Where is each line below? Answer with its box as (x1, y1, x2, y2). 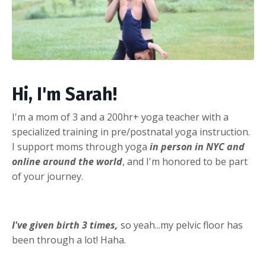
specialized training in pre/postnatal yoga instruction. (12, 125, 250, 138)
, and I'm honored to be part (122, 155, 248, 168)
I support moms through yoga (12, 140, 147, 153)
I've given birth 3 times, (12, 218, 118, 232)
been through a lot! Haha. (12, 233, 126, 246)
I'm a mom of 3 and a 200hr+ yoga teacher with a (12, 110, 229, 123)
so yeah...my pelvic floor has (118, 218, 243, 232)
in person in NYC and (147, 140, 245, 153)
